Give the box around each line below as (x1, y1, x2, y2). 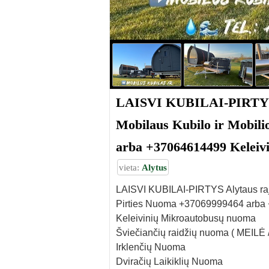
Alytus (141, 162, 167, 172)
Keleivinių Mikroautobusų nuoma (116, 213, 256, 223)
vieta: (118, 162, 142, 172)
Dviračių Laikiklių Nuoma (116, 256, 223, 267)
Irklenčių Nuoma (116, 241, 186, 252)
